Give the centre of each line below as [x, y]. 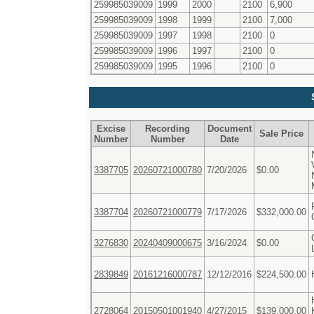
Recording [168, 128]
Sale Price [281, 133]
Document [229, 128]
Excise [111, 128]
